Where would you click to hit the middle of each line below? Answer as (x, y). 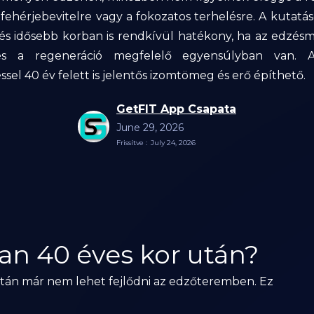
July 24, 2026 (173, 143)
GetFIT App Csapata (176, 109)
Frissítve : (132, 143)
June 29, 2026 (150, 128)
